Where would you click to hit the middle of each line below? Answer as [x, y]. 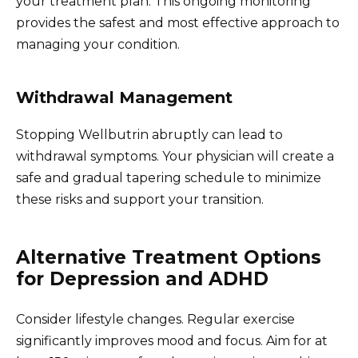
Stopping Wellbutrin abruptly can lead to [149, 135]
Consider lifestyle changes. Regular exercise [155, 320]
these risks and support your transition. [140, 200]
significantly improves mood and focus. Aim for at [172, 341]
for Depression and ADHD [142, 279]
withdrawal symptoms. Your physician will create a [175, 157]
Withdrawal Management [124, 98]
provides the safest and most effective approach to [178, 23]
